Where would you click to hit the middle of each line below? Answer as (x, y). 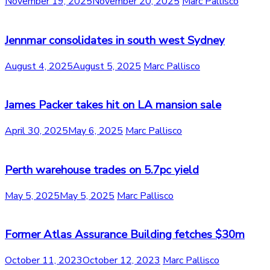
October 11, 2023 (44, 261)
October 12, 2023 (121, 261)
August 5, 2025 (107, 66)
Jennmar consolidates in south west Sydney (115, 41)
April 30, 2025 (36, 131)
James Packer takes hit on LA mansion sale (113, 105)
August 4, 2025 (39, 66)
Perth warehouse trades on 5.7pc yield (102, 170)
